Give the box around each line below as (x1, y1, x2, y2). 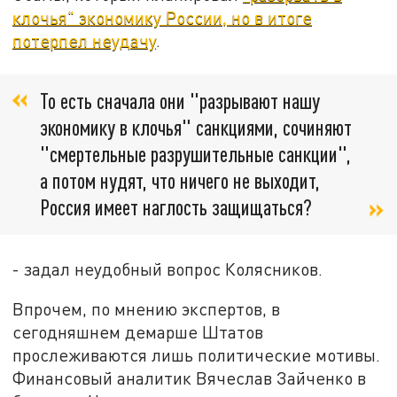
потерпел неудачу (12, 30, 157, 51)
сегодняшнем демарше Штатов (12, 322, 264, 343)
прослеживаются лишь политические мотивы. (12, 345, 381, 366)
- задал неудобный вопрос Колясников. (12, 258, 323, 279)
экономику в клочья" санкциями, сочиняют (40, 113, 352, 140)
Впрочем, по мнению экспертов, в (12, 299, 281, 320)
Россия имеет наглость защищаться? (40, 193, 312, 220)
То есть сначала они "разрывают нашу (40, 87, 320, 113)
